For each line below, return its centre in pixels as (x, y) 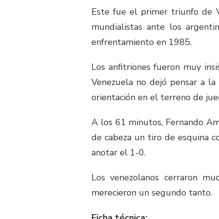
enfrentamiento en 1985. (142, 42)
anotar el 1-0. (119, 153)
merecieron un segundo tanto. (152, 193)
